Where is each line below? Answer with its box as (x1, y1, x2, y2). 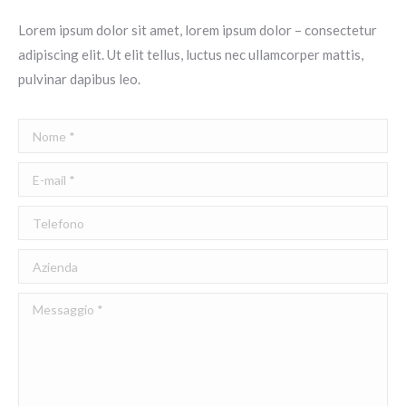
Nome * (18, 122, 63, 140)
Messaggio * (18, 296, 95, 314)
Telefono (18, 209, 72, 227)
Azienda (18, 253, 66, 270)
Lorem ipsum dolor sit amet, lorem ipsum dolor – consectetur (18, 22, 377, 39)
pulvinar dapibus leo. (18, 71, 140, 88)
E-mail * (18, 166, 65, 183)
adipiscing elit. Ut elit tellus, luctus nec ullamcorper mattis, (18, 46, 363, 63)
